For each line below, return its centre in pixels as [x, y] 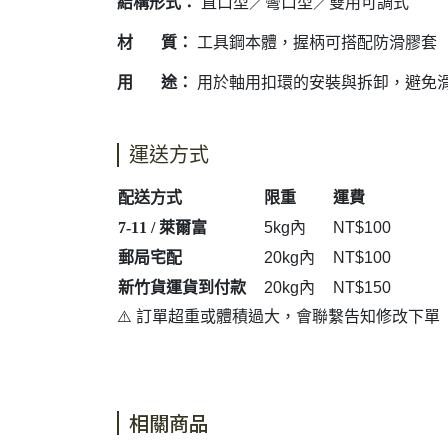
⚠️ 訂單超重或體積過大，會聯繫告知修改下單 [278, 316]
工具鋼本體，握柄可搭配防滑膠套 [315, 42]
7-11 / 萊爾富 [162, 227]
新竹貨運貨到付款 [182, 287]
